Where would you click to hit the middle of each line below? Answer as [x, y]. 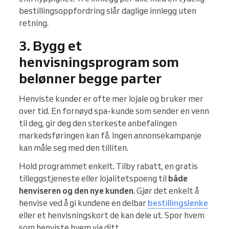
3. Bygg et [50, 46]
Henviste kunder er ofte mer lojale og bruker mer [111, 99]
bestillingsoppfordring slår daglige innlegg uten [108, 11]
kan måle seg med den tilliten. [74, 148]
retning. [34, 23]
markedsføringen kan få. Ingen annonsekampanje [110, 136]
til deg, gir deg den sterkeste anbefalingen [98, 123]
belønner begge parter [90, 78]
